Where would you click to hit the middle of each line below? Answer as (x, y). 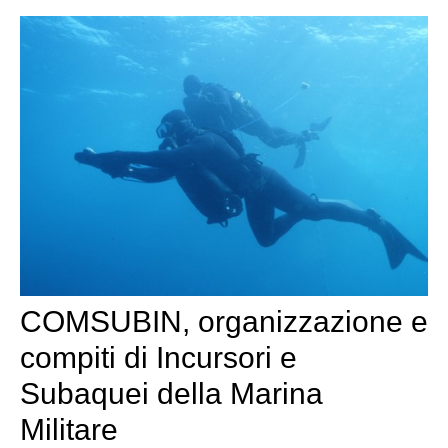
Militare (69, 429)
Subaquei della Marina (171, 393)
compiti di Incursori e (158, 357)
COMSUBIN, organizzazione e (224, 321)
